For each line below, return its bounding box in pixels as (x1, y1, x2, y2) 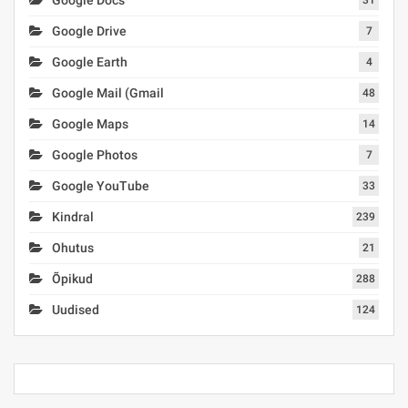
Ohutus (52, 240, 94, 255)
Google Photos (52, 147, 138, 162)
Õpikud (52, 270, 93, 286)
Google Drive (52, 23, 127, 38)
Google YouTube (52, 178, 149, 193)
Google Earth (52, 54, 127, 69)
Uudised (52, 301, 99, 317)
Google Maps (52, 116, 128, 131)
